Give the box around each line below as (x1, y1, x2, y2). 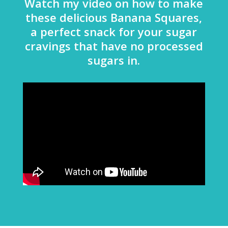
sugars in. (88, 52, 140, 68)
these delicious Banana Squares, (25, 10, 203, 25)
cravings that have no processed (24, 38, 203, 54)
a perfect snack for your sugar (31, 24, 197, 40)
